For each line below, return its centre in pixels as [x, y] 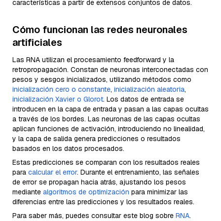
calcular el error [53, 172]
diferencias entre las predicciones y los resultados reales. [103, 202]
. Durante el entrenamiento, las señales [138, 172]
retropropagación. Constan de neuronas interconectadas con [110, 70]
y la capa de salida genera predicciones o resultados [96, 139]
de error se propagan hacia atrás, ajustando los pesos [99, 182]
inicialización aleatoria [149, 90]
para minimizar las [159, 192]
